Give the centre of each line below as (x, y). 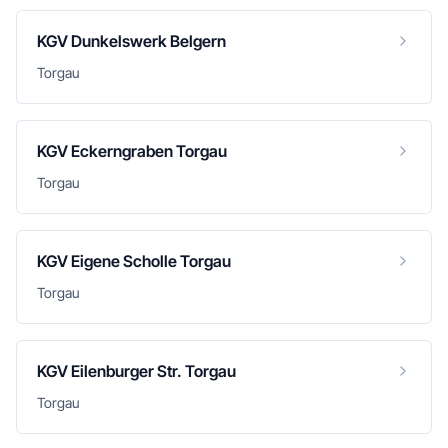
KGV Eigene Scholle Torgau (134, 261)
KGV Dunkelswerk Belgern (131, 41)
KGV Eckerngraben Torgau (132, 151)
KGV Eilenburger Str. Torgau (136, 371)
